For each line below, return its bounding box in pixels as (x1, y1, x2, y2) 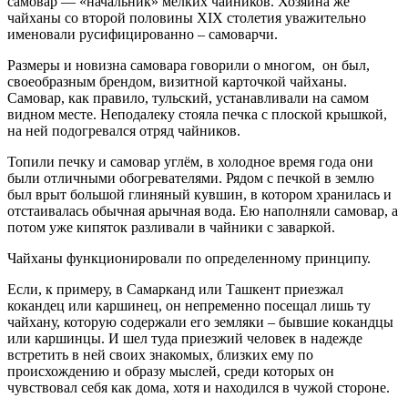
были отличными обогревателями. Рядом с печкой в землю (7, 169, 374, 186)
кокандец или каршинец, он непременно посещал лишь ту (7, 297, 371, 313)
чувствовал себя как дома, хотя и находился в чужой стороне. (7, 379, 390, 395)
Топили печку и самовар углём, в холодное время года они (7, 153, 373, 169)
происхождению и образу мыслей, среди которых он (7, 362, 334, 379)
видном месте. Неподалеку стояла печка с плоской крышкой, (7, 106, 387, 122)
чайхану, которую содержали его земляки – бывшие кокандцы (7, 313, 393, 330)
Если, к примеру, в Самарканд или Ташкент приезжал (7, 280, 343, 297)
